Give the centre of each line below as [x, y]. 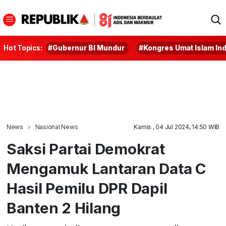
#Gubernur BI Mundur [87, 48]
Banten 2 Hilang [64, 208]
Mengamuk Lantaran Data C [106, 168]
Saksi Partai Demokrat [86, 149]
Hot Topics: [23, 48]
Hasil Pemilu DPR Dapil [87, 188]
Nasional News [56, 127]
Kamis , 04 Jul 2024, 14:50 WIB [177, 127]
